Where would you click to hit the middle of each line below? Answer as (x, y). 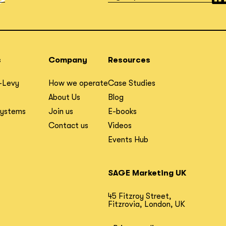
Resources (129, 60)
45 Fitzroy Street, (140, 196)
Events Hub (128, 140)
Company (68, 60)
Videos (120, 126)
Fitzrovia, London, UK (147, 204)
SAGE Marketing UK (147, 173)
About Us (64, 97)
